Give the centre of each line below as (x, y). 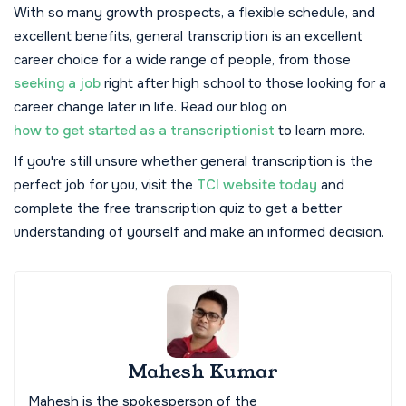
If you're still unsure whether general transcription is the (193, 161)
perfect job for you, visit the (105, 185)
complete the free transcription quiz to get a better (178, 208)
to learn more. (320, 130)
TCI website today (257, 185)
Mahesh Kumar (203, 372)
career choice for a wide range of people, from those (182, 60)
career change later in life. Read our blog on (150, 107)
